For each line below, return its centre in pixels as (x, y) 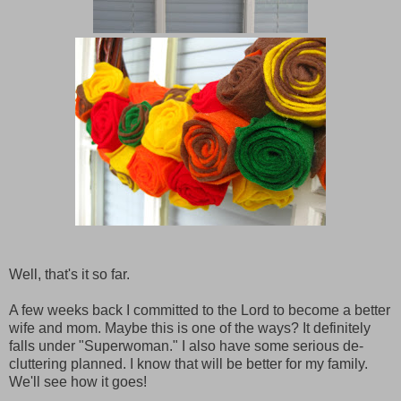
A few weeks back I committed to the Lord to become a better (200, 310)
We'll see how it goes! (78, 381)
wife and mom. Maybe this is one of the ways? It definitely (190, 328)
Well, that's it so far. (69, 274)
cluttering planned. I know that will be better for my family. (188, 363)
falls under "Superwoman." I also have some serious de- (186, 346)
